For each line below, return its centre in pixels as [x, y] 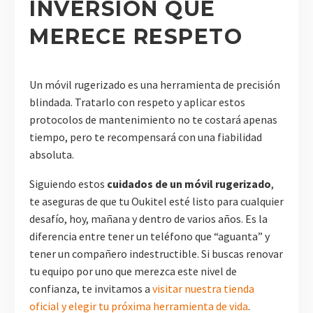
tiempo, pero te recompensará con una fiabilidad [146, 137]
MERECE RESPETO [136, 36]
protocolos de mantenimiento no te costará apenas [153, 119]
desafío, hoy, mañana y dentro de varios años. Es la [148, 219]
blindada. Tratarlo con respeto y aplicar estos [137, 102]
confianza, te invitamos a [91, 289]
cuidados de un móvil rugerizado [189, 184]
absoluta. [52, 154]
